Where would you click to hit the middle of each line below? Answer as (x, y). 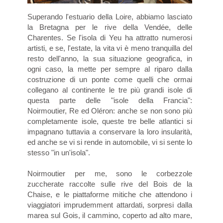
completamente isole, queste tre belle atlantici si (110, 121)
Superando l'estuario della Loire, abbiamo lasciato (110, 16)
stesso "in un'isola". (59, 152)
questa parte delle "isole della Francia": (110, 100)
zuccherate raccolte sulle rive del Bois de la (110, 184)
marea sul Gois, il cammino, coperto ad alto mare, (110, 215)
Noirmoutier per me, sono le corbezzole (110, 173)
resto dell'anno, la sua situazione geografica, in (110, 58)
